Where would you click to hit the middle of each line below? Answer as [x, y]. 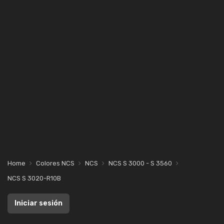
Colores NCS [55, 163]
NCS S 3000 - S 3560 [140, 163]
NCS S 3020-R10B [34, 178]
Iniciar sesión [38, 203]
